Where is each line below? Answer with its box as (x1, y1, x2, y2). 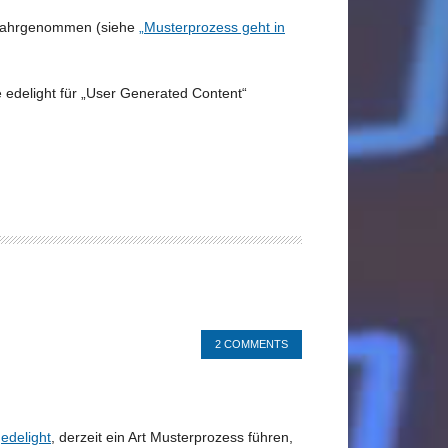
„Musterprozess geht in (139, 18, 285, 35)
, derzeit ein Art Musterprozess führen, (51, 428, 293, 445)
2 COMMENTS (215, 337, 288, 350)
